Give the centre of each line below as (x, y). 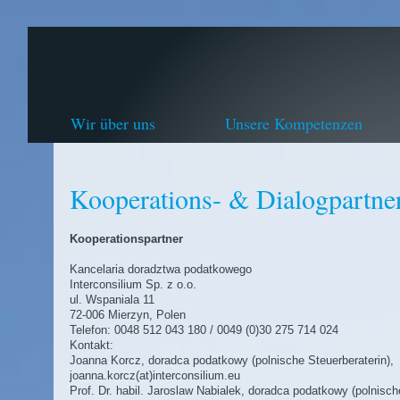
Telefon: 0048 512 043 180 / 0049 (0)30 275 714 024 (204, 330)
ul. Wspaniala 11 (112, 300)
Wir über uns (113, 123)
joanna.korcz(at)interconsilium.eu (155, 375)
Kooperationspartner (126, 239)
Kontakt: (92, 345)
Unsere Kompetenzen (294, 123)
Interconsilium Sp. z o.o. (133, 284)
